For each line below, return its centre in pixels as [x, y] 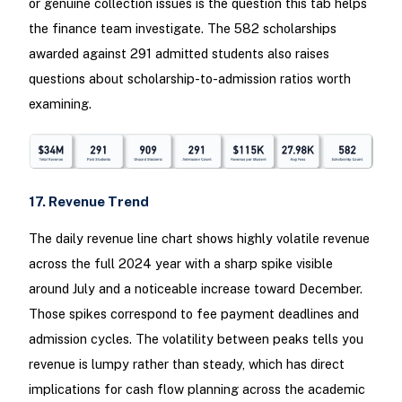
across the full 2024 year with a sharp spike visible [180, 264]
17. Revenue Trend [88, 202]
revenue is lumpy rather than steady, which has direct [186, 364]
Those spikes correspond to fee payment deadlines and [193, 314]
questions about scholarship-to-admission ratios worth [189, 79]
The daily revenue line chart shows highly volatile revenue [199, 239]
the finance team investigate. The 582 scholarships [182, 29]
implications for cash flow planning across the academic [197, 389]
